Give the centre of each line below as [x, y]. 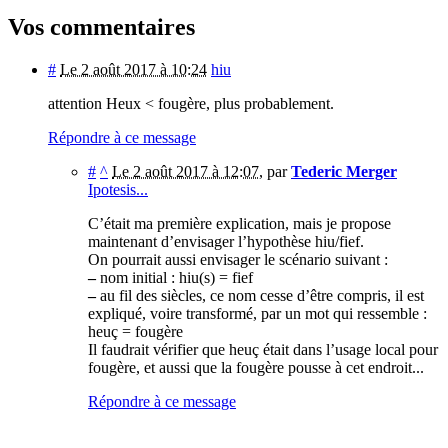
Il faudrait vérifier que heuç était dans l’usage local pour [263, 349]
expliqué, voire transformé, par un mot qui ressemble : [257, 313]
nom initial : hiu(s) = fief [174, 277]
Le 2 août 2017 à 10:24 [133, 69]
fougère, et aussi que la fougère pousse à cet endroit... [256, 367]
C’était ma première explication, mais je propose [239, 223]
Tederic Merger [344, 171]
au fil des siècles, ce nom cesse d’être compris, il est [260, 295]
